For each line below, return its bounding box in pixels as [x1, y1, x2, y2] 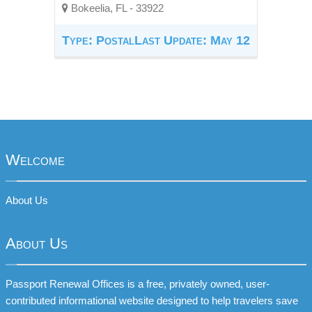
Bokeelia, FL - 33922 [68, 2, 164, 14]
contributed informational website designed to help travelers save [6, 295, 298, 306]
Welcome [6, 151, 65, 169]
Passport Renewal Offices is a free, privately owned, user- [6, 278, 270, 290]
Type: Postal [62, 33, 134, 47]
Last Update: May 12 [134, 33, 250, 47]
